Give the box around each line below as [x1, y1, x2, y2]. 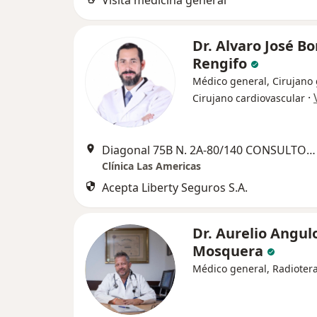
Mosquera [192, 241, 263, 260]
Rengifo [192, 54, 247, 73]
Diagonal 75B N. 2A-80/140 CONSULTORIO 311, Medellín [306, 142, 316, 158]
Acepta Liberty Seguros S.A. [102, 180, 248, 195]
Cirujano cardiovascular [192, 91, 305, 105]
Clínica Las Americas [102, 159, 201, 173]
